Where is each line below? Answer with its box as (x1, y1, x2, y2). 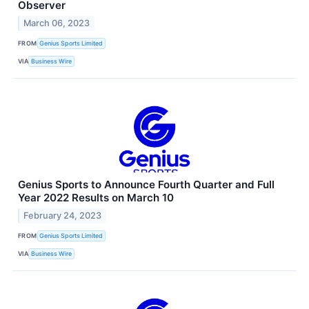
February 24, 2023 (23, 210, 102, 221)
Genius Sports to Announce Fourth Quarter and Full (18, 177, 275, 191)
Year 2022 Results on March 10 (18, 190, 174, 204)
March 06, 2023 (23, 17, 90, 28)
